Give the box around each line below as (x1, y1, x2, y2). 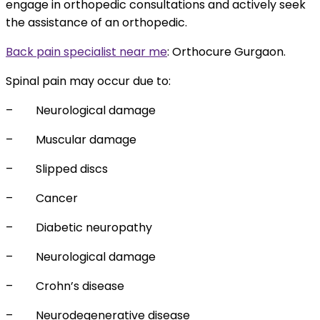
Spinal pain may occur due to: (6, 73, 171, 90)
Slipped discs (36, 161, 108, 178)
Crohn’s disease (36, 278, 124, 295)
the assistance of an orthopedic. (6, 14, 187, 31)
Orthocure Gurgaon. (169, 44, 286, 61)
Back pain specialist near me (6, 44, 167, 61)
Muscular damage (36, 131, 136, 149)
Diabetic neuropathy (36, 219, 152, 236)
